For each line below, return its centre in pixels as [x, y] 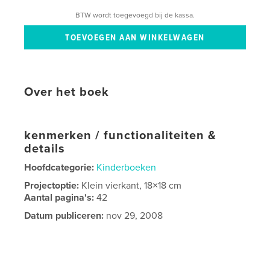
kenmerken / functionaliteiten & [121, 136]
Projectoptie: [53, 186]
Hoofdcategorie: [59, 168]
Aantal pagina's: [61, 198]
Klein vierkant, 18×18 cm [132, 186]
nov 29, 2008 [133, 216]
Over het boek [67, 93]
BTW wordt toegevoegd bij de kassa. [135, 15]
